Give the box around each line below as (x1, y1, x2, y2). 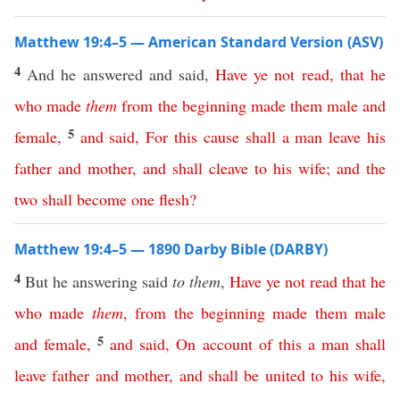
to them (172, 271, 221, 292)
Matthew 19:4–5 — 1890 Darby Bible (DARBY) (14, 239, 328, 259)
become (77, 188, 127, 210)
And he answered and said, (27, 63, 216, 85)
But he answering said (25, 271, 172, 292)
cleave (209, 157, 248, 179)
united (264, 364, 305, 386)
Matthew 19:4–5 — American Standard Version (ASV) (14, 32, 383, 52)
